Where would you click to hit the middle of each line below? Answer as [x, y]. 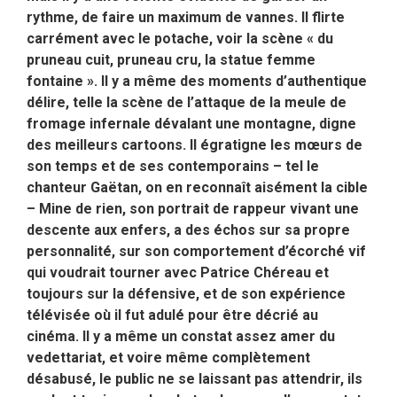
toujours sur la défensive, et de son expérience [186, 294]
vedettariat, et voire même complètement [168, 358]
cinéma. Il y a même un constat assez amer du [181, 337]
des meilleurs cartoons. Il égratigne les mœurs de [195, 145]
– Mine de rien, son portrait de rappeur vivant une [193, 209]
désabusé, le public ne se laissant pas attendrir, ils [195, 379]
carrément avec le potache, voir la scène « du [180, 39]
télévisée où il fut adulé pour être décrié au [172, 315]
